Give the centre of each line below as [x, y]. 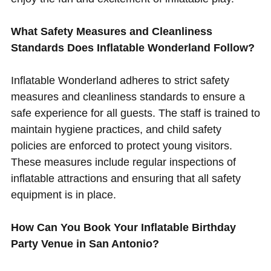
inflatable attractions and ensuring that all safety [126, 178]
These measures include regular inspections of [123, 162]
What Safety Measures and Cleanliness [111, 31]
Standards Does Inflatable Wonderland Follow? [132, 47]
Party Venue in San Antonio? [85, 243]
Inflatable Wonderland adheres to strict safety [120, 80]
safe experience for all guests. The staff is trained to [135, 113]
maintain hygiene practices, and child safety [116, 129]
